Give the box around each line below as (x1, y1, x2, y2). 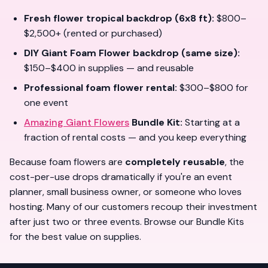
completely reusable (125, 156, 225, 168)
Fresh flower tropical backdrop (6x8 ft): (24, 12, 214, 25)
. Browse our (140, 215, 196, 228)
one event (24, 96, 68, 109)
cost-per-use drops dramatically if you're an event (10, 170, 232, 183)
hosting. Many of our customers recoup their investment (10, 200, 257, 213)
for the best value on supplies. (10, 230, 141, 243)
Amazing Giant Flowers (24, 116, 129, 129)
